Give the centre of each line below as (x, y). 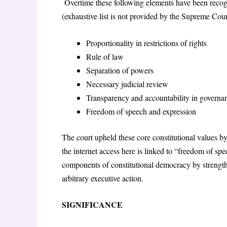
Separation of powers (120, 70)
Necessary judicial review (127, 84)
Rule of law (105, 56)
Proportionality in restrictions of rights (146, 43)
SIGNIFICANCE (92, 205)
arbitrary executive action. (103, 178)
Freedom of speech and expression (141, 111)
